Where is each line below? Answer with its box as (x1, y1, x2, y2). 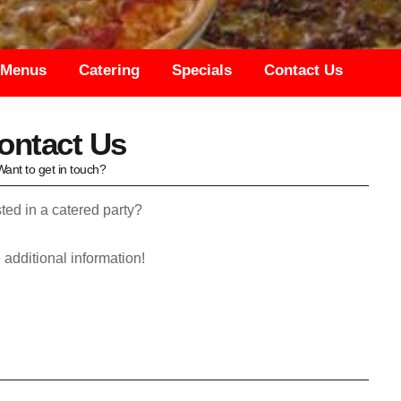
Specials (172, 62, 232, 80)
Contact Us (264, 62, 343, 80)
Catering (79, 62, 140, 80)
